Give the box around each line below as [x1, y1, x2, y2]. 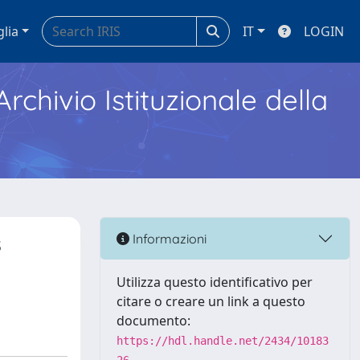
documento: [117, 312, 190, 329]
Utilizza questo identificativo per [117, 273, 313, 291]
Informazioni [129, 230, 207, 247]
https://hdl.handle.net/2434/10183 [117, 334, 329, 347]
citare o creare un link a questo [117, 292, 305, 310]
